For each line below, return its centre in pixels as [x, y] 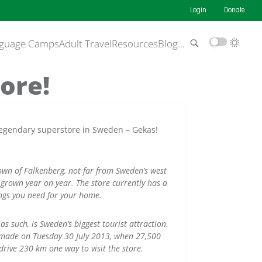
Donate [234, 11]
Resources [135, 44]
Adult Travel [85, 44]
